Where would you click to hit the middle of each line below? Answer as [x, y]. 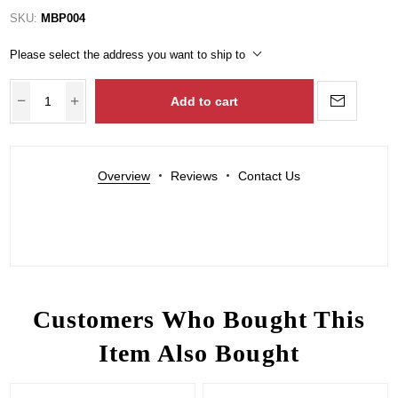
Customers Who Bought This [199, 319]
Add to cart [205, 101]
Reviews [194, 175]
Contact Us [269, 175]
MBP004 [64, 18]
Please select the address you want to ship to [128, 54]
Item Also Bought [199, 353]
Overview [124, 175]
